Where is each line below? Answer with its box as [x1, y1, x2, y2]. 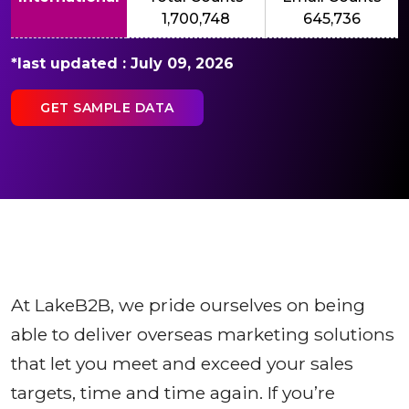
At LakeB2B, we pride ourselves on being [11, 294, 365, 317]
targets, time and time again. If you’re [11, 382, 335, 404]
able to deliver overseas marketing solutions [11, 323, 394, 346]
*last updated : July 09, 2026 [11, 54, 234, 72]
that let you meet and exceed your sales [11, 352, 353, 375]
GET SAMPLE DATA [40, 99, 174, 116]
